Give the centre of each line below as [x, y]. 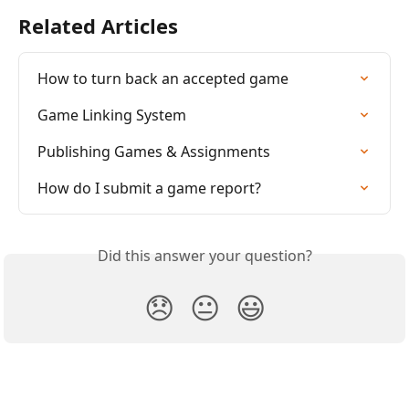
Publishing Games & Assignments [154, 152]
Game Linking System [112, 115]
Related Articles [98, 26]
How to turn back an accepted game [163, 79]
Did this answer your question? [204, 256]
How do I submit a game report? [149, 189]
